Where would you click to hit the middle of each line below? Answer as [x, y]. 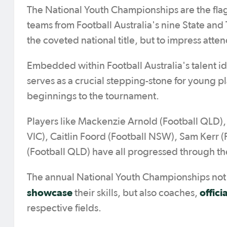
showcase [50, 193]
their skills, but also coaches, [136, 193]
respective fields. [64, 208]
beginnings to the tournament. [93, 96]
